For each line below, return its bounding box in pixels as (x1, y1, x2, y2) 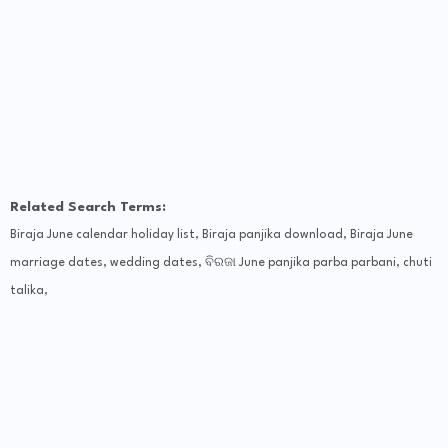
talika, (10, 285, 48, 298)
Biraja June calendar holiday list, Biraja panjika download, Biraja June (10, 229, 413, 242)
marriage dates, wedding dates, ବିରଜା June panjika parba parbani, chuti (10, 257, 432, 270)
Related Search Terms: (10, 200, 166, 215)
